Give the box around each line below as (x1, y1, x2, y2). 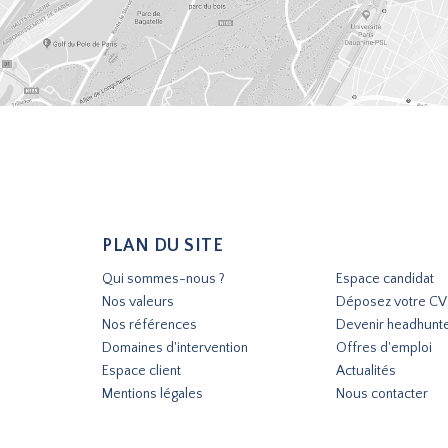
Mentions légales (102, 385, 203, 402)
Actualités (336, 362, 396, 379)
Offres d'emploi (336, 339, 432, 356)
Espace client (102, 362, 181, 379)
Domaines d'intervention (102, 339, 248, 356)
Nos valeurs (102, 293, 174, 310)
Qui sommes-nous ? (102, 270, 225, 287)
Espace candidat (336, 270, 434, 287)
